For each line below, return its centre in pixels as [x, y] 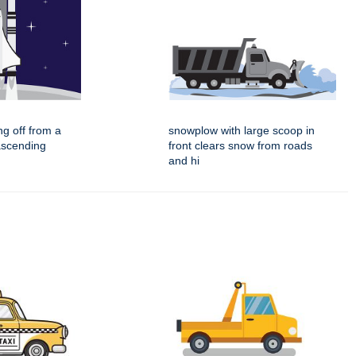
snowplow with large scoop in [242, 131]
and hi [184, 161]
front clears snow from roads [240, 146]
